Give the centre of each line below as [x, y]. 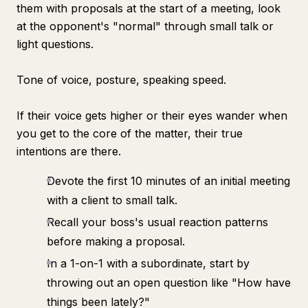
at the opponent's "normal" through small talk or [145, 26]
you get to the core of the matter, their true [130, 133]
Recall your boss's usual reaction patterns [157, 222]
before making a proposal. [116, 241]
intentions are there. [69, 151]
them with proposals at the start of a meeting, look [148, 8]
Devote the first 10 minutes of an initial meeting [168, 181]
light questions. [55, 44]
